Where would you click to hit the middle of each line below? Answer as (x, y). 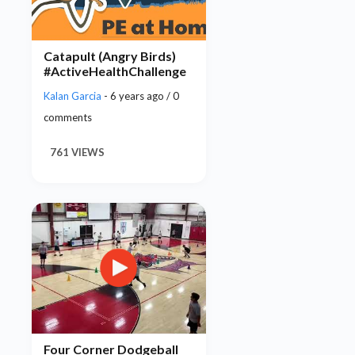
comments (68, 117)
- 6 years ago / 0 (141, 95)
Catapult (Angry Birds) (110, 56)
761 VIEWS (77, 152)
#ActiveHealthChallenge (115, 71)
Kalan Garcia (74, 95)
